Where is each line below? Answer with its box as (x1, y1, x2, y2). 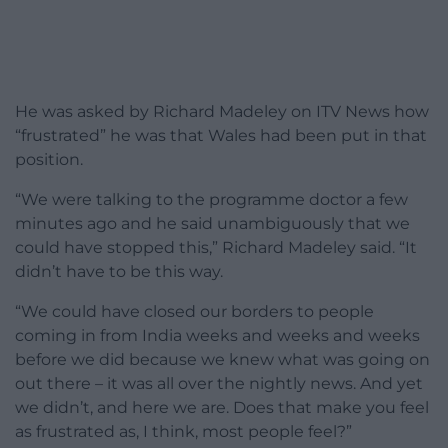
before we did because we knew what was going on (15, 349, 430, 369)
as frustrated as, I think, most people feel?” (15, 421, 352, 441)
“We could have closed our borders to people (15, 301, 374, 321)
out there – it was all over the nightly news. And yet (15, 373, 423, 393)
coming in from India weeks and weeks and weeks (15, 325, 420, 345)
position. (15, 149, 83, 169)
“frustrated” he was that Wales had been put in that (15, 125, 427, 145)
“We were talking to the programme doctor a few (15, 189, 408, 209)
